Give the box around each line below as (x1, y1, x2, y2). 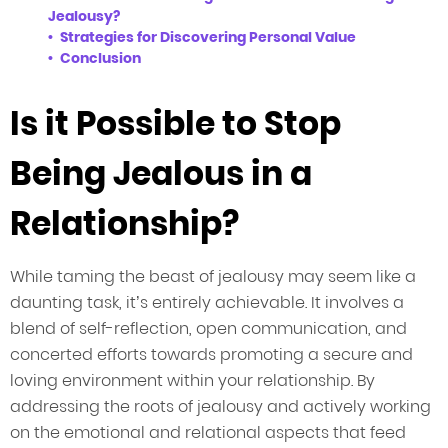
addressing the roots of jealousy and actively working (10, 395, 431, 419)
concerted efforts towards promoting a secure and (10, 343, 413, 367)
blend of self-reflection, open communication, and (10, 317, 407, 341)
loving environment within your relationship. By (10, 369, 375, 393)
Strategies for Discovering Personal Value (60, 27, 356, 48)
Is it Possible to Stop (10, 100, 341, 148)
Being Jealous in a (10, 150, 312, 198)
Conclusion (60, 48, 141, 69)
